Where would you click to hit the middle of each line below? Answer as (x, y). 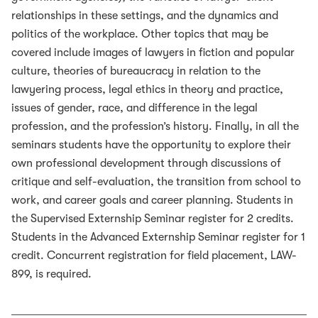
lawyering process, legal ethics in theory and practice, (147, 89)
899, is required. (51, 274)
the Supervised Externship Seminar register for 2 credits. (153, 219)
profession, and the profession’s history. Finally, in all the (155, 126)
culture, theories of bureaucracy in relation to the (136, 71)
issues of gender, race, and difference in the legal (135, 108)
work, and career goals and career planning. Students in (152, 200)
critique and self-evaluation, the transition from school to (156, 182)
